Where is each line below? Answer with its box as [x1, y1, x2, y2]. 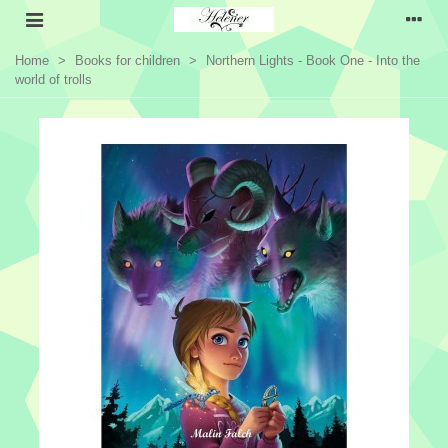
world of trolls [15, 72, 92, 87]
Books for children [75, 53, 180, 68]
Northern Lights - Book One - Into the [206, 53, 420, 68]
